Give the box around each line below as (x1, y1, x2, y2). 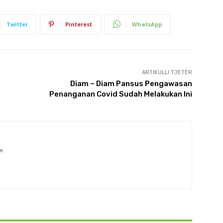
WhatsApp (132, 20, 162, 28)
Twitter (6, 20, 28, 28)
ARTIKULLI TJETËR (141, 69, 192, 76)
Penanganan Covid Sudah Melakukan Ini (49, 89, 192, 99)
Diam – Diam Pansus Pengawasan (70, 79, 192, 88)
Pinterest (65, 20, 92, 28)
